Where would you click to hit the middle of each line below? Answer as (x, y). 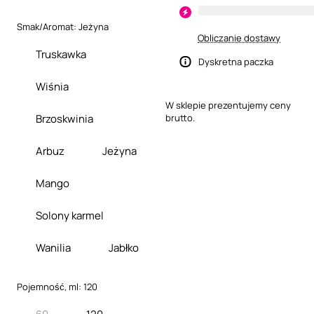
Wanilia (53, 247)
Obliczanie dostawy (239, 38)
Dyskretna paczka (236, 62)
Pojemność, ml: (50, 287)
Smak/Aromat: (48, 27)
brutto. (180, 118)
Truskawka (61, 54)
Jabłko (124, 247)
